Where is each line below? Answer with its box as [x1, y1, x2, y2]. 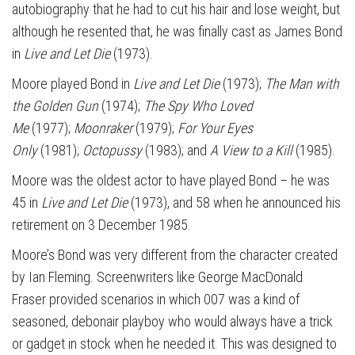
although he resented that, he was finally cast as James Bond [12, 23, 342, 40]
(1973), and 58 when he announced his [128, 194, 341, 211]
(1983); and [142, 142, 210, 158]
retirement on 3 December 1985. [12, 216, 191, 233]
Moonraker [74, 120, 132, 136]
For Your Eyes [177, 120, 253, 136]
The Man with [265, 75, 339, 92]
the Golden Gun [12, 97, 98, 114]
